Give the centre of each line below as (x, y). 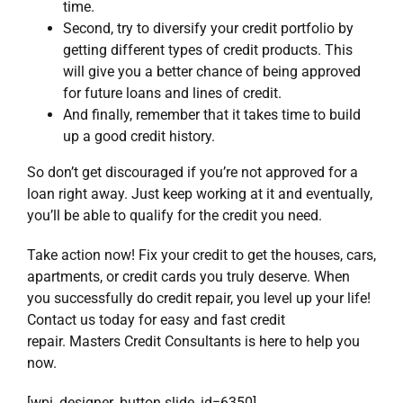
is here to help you (300, 342)
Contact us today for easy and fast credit (156, 320)
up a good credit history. (139, 137)
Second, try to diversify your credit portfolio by (208, 29)
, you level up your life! (300, 299)
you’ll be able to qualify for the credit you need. (175, 216)
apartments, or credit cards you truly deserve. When (188, 277)
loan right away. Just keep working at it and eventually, (200, 194)
